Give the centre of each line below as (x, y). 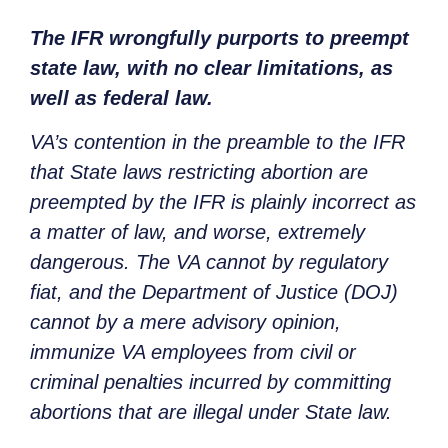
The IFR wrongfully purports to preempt (219, 37)
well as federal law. (121, 97)
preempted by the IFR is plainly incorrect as (223, 202)
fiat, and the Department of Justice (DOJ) (214, 292)
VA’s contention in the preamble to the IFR (217, 142)
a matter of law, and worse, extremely (197, 232)
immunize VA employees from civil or (193, 352)
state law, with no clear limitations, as (211, 67)
